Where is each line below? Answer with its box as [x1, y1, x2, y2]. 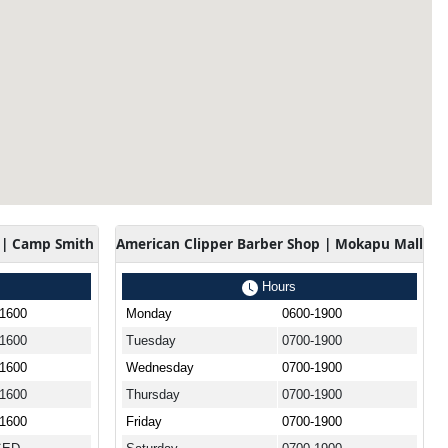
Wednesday [125, 359, 194, 375]
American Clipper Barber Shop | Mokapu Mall [115, 233, 423, 253]
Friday [125, 413, 162, 429]
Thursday [125, 386, 180, 402]
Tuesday [125, 332, 176, 348]
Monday [125, 305, 172, 321]
